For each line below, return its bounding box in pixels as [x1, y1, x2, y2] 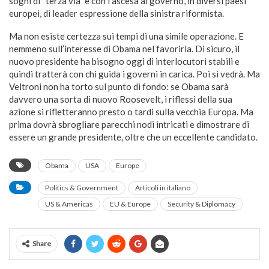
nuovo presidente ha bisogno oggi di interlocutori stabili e [9, 56, 240, 67]
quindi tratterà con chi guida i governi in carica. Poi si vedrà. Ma [9, 68, 260, 79]
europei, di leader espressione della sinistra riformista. [9, 8, 224, 19]
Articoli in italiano [135, 183, 190, 192]
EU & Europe [110, 199, 151, 208]
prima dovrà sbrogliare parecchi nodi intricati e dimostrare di [9, 119, 249, 130]
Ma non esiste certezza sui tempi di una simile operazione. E [9, 31, 244, 41]
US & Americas [45, 199, 93, 208]
